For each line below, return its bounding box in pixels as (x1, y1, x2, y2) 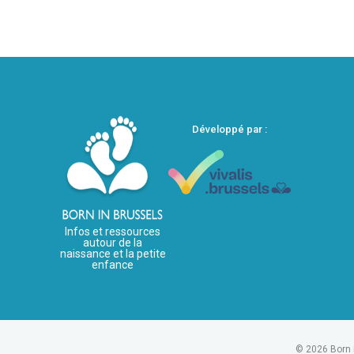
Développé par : (192, 122, 267, 135)
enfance (92, 258, 134, 272)
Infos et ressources (65, 225, 160, 239)
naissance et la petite (59, 247, 166, 261)
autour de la (83, 236, 142, 250)
